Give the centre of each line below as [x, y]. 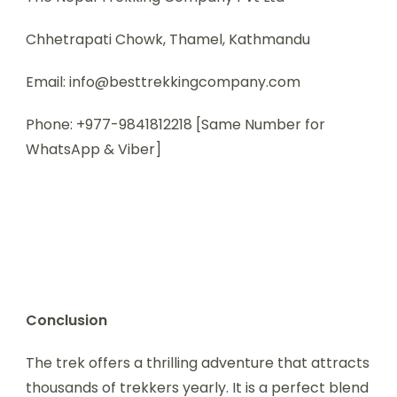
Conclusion [66, 320]
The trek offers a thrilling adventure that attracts [198, 362]
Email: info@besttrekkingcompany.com [163, 82]
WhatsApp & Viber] [93, 149]
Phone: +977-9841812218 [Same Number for [175, 124]
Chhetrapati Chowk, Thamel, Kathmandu [168, 39]
